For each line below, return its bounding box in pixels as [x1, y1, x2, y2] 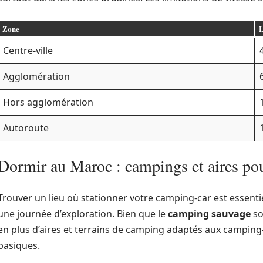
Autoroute [3, 122, 49, 134]
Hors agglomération [3, 96, 93, 109]
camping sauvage [168, 207, 251, 220]
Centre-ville [3, 44, 53, 57]
